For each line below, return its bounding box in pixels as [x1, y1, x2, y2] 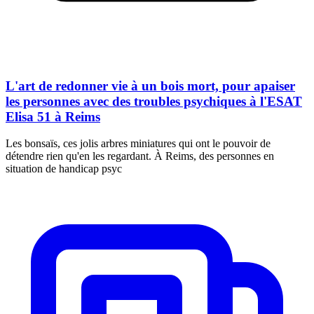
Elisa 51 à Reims [6, 109, 100, 124]
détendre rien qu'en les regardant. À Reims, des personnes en [6, 150, 274, 163]
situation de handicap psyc [6, 163, 122, 175]
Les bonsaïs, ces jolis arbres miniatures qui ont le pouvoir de [6, 137, 271, 150]
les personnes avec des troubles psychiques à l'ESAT [6, 93, 302, 109]
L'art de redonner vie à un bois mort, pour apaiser [6, 78, 295, 93]
